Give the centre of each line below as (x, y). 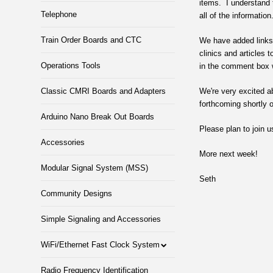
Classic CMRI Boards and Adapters (104, 91)
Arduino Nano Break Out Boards (98, 117)
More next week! (229, 154)
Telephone (59, 14)
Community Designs (77, 193)
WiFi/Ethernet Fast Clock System (101, 245)
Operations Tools (71, 66)
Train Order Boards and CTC (91, 40)
